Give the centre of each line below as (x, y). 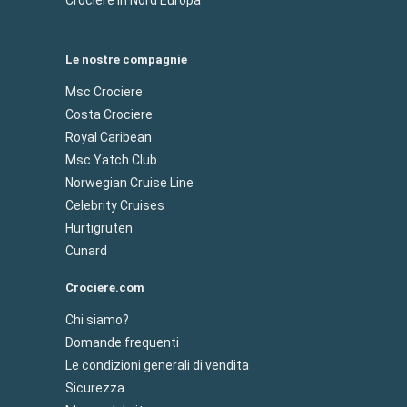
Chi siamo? (97, 319)
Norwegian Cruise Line (129, 182)
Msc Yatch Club (111, 159)
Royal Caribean (109, 137)
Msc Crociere (104, 91)
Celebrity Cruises (115, 205)
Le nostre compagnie (126, 59)
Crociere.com (105, 287)
